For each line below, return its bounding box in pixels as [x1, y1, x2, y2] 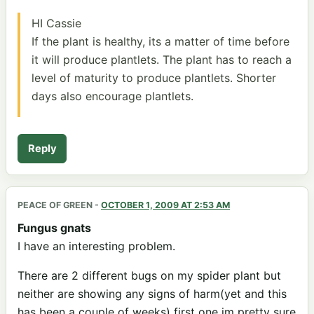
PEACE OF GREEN [18, 199, 93, 210]
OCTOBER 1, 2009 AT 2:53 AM [101, 199, 230, 210]
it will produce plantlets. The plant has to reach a [32, 52, 292, 67]
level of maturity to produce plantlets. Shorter [32, 70, 276, 85]
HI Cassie [32, 15, 81, 30]
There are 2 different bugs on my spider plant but [18, 268, 281, 282]
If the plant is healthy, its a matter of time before [32, 34, 289, 48]
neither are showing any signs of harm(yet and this [18, 286, 287, 301]
